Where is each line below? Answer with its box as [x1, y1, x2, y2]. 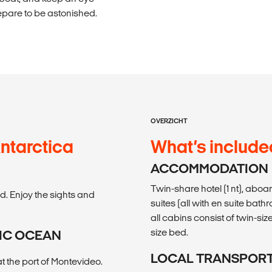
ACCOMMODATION [151, 161, 268, 175]
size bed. [151, 226, 188, 237]
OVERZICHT [151, 117, 188, 124]
